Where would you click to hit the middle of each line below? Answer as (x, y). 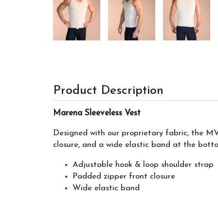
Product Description (108, 91)
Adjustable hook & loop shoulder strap (143, 165)
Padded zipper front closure (124, 177)
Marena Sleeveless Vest (97, 113)
